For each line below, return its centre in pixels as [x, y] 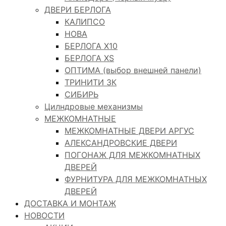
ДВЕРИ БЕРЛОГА [78, 9]
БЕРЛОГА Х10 [91, 46]
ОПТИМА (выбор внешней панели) [133, 70]
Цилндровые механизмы [94, 106]
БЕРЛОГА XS [89, 58]
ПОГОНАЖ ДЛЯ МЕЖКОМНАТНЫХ [132, 155]
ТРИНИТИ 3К [91, 82]
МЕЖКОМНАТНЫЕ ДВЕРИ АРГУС [129, 130]
